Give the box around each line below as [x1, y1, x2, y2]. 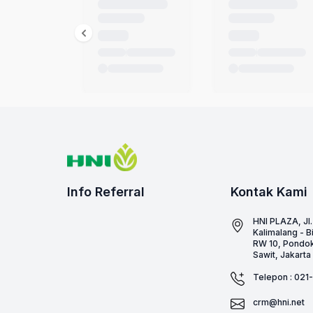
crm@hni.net [253, 296, 305, 307]
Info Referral [67, 184, 145, 199]
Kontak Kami [231, 184, 308, 199]
